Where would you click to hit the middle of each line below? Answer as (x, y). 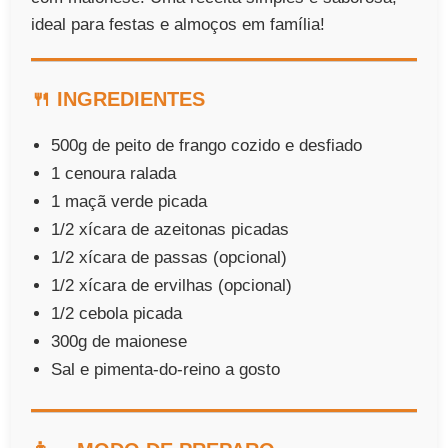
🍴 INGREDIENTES (118, 98)
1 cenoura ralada (114, 173)
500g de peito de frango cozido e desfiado (207, 145)
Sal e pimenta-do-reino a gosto (166, 369)
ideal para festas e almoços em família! (178, 24)
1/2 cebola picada (117, 313)
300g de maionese (119, 341)
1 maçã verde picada (129, 201)
